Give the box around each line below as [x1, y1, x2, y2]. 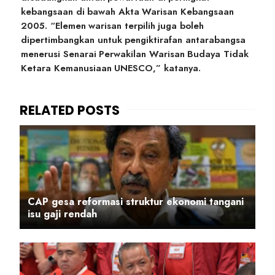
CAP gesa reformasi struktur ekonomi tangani [28, 195, 244, 209]
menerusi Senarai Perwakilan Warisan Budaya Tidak [21, 47, 249, 61]
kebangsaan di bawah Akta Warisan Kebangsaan [21, 5, 234, 19]
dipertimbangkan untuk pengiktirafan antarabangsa [21, 33, 246, 47]
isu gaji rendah [28, 207, 97, 222]
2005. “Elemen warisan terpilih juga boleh [21, 19, 204, 33]
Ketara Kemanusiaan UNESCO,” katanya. [21, 61, 201, 76]
